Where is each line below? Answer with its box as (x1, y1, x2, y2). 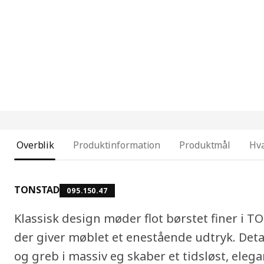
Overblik (16, 138, 55, 152)
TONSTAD (14, 183, 60, 197)
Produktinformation (73, 138, 161, 152)
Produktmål (179, 138, 231, 152)
